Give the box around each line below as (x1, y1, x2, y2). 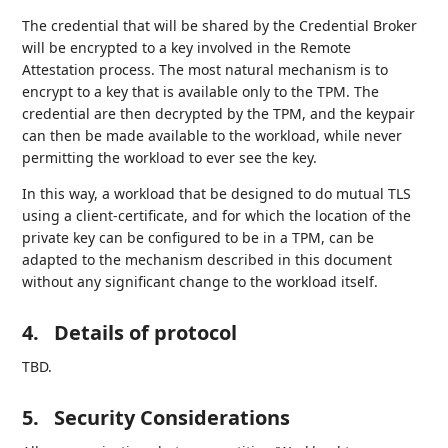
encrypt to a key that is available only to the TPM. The (22, 82, 380, 102)
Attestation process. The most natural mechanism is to (22, 60, 389, 80)
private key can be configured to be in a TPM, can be (22, 228, 375, 248)
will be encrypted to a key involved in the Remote (22, 38, 352, 58)
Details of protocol (54, 319, 238, 347)
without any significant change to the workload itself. (22, 272, 379, 292)
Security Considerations (54, 404, 291, 432)
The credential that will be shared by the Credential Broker (22, 16, 418, 36)
